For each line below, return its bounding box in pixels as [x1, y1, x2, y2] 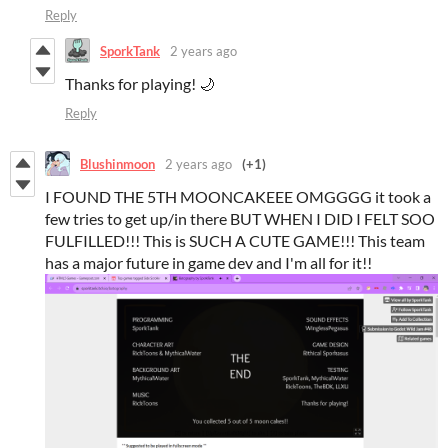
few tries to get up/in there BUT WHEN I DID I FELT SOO [45, 209, 435, 229]
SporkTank [100, 42, 160, 59]
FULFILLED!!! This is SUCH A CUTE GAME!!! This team [45, 231, 425, 251]
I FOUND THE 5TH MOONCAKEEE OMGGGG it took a [45, 187, 431, 207]
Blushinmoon [80, 155, 155, 172]
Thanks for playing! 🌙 [65, 74, 215, 94]
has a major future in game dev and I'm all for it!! [45, 253, 372, 273]
